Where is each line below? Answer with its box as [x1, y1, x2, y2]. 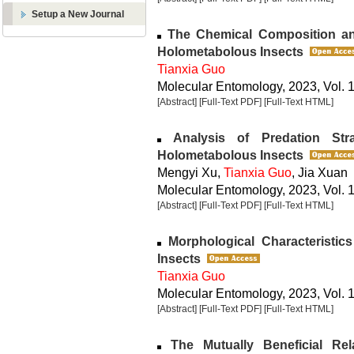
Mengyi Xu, [157, 165, 224, 179]
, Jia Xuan [292, 165, 348, 179]
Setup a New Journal [32, 9, 124, 20]
